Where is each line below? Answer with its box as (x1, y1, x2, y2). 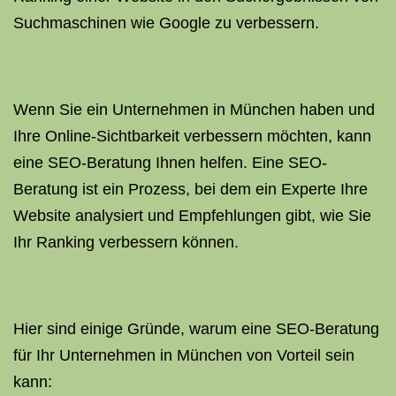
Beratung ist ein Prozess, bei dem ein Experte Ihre (13, 180, 368, 198)
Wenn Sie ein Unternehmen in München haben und (13, 101, 375, 118)
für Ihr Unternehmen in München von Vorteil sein (13, 346, 354, 364)
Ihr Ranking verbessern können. (13, 233, 239, 251)
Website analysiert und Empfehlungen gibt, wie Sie (13, 207, 371, 225)
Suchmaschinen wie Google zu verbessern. (13, 14, 319, 32)
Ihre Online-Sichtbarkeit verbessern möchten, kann (13, 127, 371, 145)
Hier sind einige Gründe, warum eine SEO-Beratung (13, 320, 379, 338)
